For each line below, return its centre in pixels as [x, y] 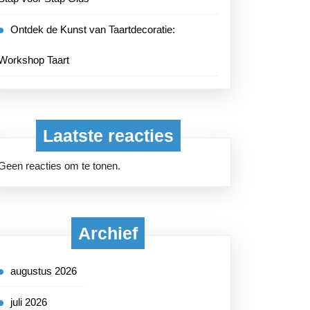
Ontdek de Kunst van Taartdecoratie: [93, 29]
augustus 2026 [44, 271]
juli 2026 [29, 302]
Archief [108, 233]
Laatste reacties [108, 136]
